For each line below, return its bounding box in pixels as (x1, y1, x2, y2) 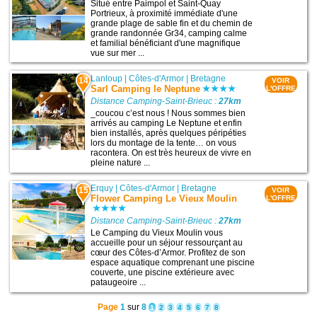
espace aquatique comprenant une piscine (91, 258, 255, 268)
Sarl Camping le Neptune (91, 83, 201, 94)
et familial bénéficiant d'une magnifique (91, 38, 241, 48)
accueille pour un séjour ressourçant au (91, 238, 243, 248)
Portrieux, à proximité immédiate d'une (91, 8, 238, 18)
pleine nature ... (91, 157, 151, 168)
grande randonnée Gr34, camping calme (91, 28, 248, 38)
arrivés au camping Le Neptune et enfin (91, 117, 243, 128)
